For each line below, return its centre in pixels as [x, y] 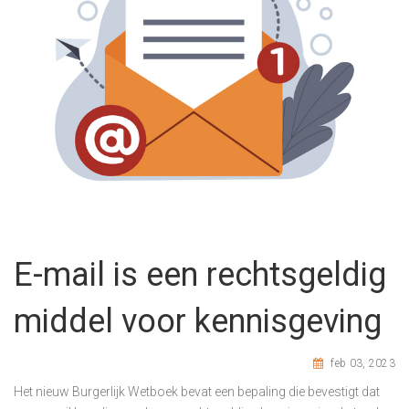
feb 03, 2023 [362, 363]
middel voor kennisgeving [198, 321]
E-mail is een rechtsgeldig [200, 274]
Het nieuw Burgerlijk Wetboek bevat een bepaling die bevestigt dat [197, 391]
